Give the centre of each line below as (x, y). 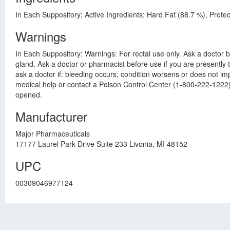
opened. (29, 94)
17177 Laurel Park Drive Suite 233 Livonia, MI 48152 (101, 144)
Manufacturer (51, 116)
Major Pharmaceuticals (53, 133)
